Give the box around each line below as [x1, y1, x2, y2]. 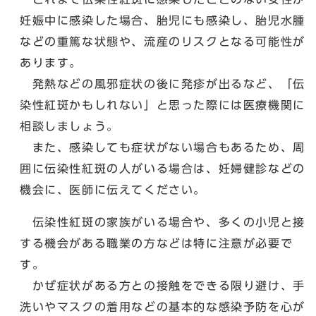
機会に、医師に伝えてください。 [20, 183, 206, 195]
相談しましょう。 [20, 120, 119, 132]
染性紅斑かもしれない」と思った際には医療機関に [20, 99, 305, 111]
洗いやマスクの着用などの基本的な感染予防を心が [20, 300, 305, 312]
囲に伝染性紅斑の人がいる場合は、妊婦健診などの [20, 162, 305, 174]
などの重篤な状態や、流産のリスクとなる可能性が [20, 35, 305, 47]
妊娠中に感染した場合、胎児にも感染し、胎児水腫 [20, 14, 305, 26]
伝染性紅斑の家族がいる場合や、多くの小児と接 [20, 216, 305, 228]
